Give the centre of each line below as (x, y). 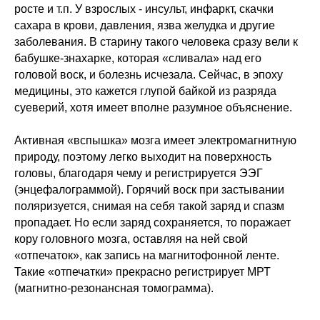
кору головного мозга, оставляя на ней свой (131, 239)
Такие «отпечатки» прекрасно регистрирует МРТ (142, 272)
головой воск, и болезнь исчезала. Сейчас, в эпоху (149, 75)
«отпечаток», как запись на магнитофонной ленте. (147, 255)
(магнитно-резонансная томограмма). (114, 288)
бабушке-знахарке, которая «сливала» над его (138, 58)
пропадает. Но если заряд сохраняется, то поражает (152, 222)
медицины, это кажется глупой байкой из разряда (145, 91)
